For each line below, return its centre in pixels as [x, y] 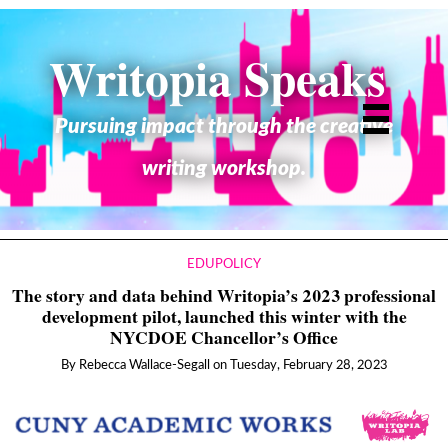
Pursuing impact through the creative [224, 126]
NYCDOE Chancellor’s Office [224, 337]
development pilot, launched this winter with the [224, 316]
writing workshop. [224, 168]
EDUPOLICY [224, 264]
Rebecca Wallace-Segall [144, 366]
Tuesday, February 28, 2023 [308, 366]
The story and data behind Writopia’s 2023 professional [224, 295]
